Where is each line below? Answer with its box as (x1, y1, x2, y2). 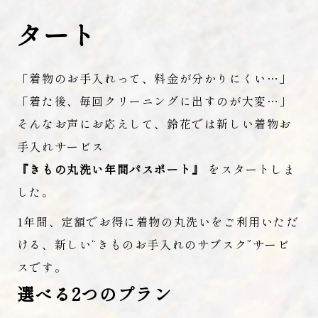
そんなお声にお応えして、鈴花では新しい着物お (16, 114, 292, 132)
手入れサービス (16, 137, 105, 155)
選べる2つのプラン (16, 280, 172, 306)
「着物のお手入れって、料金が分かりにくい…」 (16, 69, 292, 87)
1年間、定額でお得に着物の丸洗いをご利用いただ (16, 212, 299, 230)
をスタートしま (204, 160, 296, 177)
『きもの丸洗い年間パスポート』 (16, 160, 204, 177)
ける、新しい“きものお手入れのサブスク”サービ (16, 235, 290, 253)
